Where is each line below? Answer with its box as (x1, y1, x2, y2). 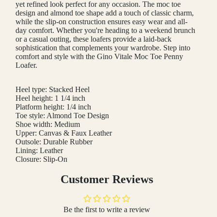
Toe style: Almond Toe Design (15, 111, 109, 120)
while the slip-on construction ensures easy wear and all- (15, 17, 187, 26)
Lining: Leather (15, 146, 63, 155)
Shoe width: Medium (15, 120, 80, 129)
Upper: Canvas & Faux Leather (15, 129, 112, 138)
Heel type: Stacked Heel (15, 85, 90, 94)
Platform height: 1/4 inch (15, 103, 91, 111)
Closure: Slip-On (15, 155, 67, 164)
